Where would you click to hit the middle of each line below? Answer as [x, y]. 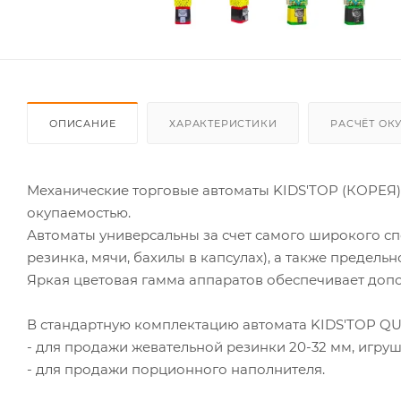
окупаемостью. [79, 212]
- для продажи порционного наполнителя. [176, 369]
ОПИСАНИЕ [83, 123]
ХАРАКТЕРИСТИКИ [223, 123]
